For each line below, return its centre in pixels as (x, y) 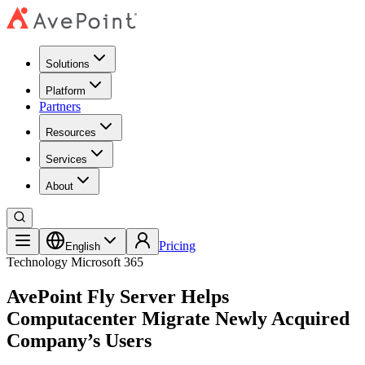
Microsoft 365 (107, 262)
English (83, 246)
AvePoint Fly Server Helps (118, 296)
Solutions (68, 64)
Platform (66, 91)
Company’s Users (79, 340)
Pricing (177, 246)
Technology (37, 262)
